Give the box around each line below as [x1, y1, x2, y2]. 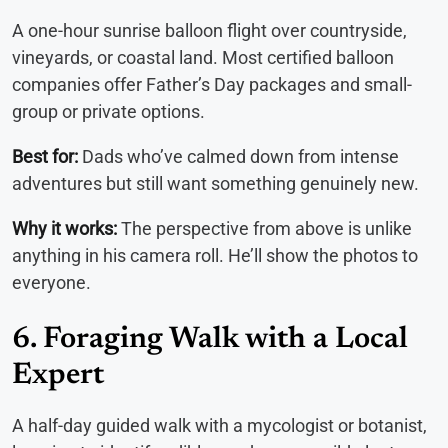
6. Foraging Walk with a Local [12, 325, 408, 356]
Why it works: [12, 218, 117, 240]
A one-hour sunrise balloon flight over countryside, [12, 20, 407, 42]
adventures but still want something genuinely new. [12, 173, 419, 195]
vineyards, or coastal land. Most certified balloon [12, 47, 394, 69]
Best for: [12, 146, 78, 168]
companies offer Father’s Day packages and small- [12, 74, 412, 96]
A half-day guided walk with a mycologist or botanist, [12, 415, 427, 437]
